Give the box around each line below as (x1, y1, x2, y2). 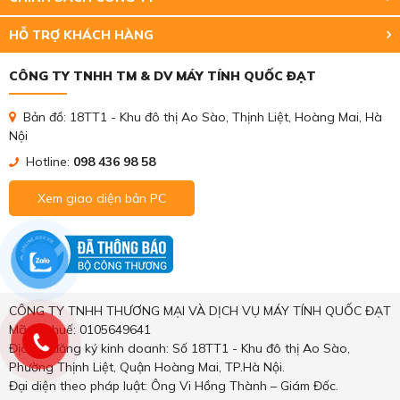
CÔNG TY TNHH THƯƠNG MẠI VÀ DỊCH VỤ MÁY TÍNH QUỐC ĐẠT (9, 303, 391, 320)
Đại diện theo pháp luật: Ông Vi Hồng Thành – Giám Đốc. (9, 378, 338, 395)
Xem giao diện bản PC (37, 190, 166, 207)
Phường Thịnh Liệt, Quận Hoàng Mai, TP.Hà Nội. (9, 359, 285, 376)
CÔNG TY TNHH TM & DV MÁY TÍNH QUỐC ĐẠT (9, 68, 316, 85)
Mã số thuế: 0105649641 (9, 321, 151, 338)
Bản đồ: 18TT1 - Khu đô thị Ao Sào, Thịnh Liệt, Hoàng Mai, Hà (20, 109, 382, 126)
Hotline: (22, 154, 73, 171)
